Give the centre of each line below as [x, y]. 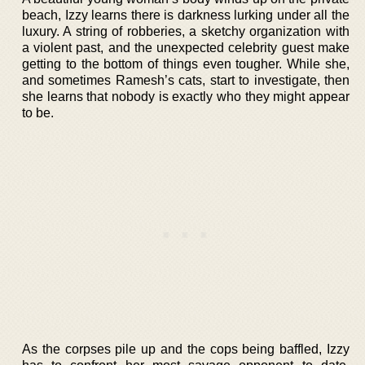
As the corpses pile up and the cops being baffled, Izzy [186, 349]
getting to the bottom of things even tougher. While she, [186, 64]
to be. [38, 112]
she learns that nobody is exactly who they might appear [186, 96]
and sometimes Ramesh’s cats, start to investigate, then [186, 80]
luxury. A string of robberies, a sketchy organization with [186, 31]
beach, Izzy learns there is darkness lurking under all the [186, 15]
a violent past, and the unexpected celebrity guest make [186, 47]
